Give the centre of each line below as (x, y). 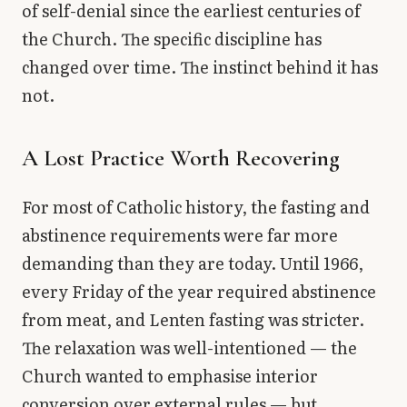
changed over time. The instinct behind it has (200, 67)
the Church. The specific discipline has (172, 39)
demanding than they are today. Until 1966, (193, 263)
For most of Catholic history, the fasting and (196, 207)
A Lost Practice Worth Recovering (181, 158)
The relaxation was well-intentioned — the (189, 348)
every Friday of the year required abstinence (199, 292)
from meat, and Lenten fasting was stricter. (193, 320)
